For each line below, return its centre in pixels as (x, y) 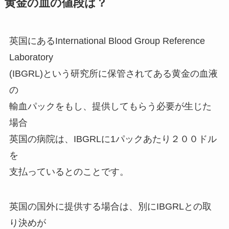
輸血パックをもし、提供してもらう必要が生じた (110, 107)
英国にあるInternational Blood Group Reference (107, 41)
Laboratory (31, 58)
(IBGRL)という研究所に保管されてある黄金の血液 (113, 74)
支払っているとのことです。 (69, 172)
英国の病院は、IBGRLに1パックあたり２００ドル (113, 139)
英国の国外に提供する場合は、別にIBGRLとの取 (110, 207)
